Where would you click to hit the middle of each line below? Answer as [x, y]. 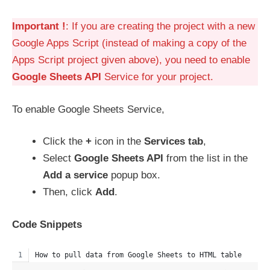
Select [58, 158]
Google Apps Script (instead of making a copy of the [129, 43]
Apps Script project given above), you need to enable [131, 60]
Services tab [174, 141]
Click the [64, 141]
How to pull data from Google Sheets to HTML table [138, 255]
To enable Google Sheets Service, [88, 109]
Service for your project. [157, 77]
